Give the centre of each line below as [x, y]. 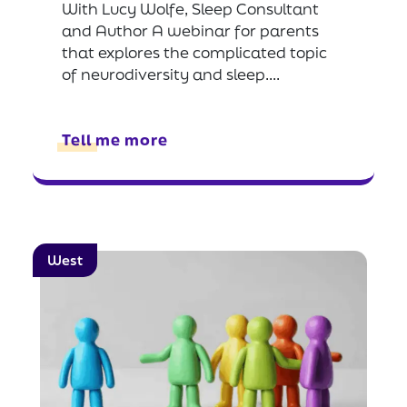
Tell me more [115, 139]
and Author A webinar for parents [190, 30]
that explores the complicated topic [194, 52]
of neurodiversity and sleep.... [171, 74]
